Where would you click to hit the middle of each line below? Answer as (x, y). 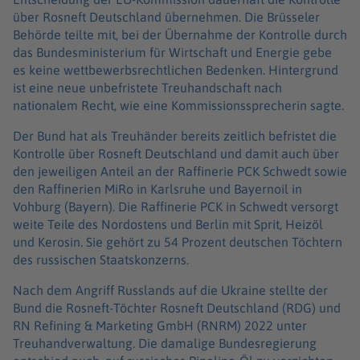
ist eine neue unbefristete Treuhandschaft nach (147, 87)
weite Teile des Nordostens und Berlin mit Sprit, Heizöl (168, 224)
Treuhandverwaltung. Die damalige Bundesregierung (165, 343)
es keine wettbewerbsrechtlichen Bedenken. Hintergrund (176, 70)
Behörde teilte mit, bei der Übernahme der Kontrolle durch (180, 34)
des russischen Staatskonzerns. (102, 259)
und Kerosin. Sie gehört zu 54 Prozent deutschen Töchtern (178, 241)
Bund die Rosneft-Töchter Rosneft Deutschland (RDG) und (177, 307)
